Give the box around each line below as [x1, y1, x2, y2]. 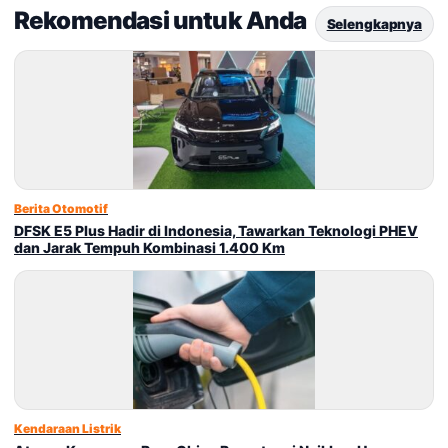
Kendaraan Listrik [14, 421, 121, 437]
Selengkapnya [326, 16, 422, 33]
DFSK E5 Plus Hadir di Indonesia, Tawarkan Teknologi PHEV [14, 222, 418, 240]
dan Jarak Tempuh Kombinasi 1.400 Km [14, 239, 285, 257]
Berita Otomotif [14, 201, 108, 217]
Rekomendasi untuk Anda [14, 6, 307, 36]
